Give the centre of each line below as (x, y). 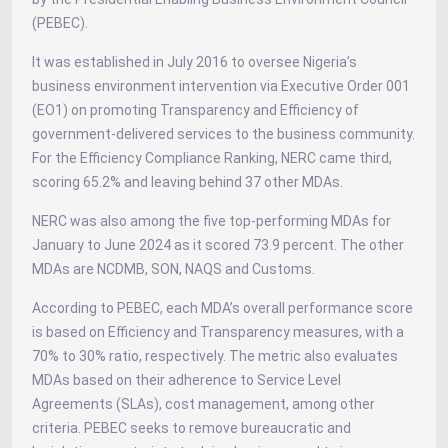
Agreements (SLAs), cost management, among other (203, 403)
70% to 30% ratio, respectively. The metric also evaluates (215, 355)
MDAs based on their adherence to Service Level (186, 379)
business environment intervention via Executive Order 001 (221, 85)
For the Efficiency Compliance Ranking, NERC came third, (212, 157)
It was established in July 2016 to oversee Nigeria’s (194, 61)
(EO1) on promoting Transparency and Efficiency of (195, 109)
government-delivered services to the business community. (223, 133)
